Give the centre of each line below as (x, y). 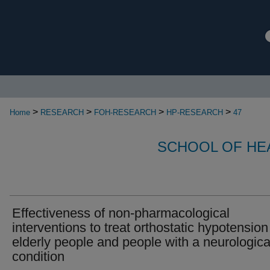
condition (38, 256)
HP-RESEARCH (195, 112)
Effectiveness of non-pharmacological (121, 213)
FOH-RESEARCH (125, 112)
